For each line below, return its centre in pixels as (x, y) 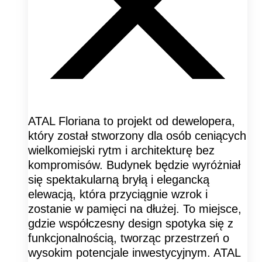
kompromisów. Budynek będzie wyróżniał (134, 165)
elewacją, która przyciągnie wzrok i (118, 194)
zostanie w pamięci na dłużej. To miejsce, (135, 208)
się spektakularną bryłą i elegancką (119, 179)
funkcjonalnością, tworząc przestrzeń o (129, 238)
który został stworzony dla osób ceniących (137, 135)
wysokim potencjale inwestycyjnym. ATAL (134, 252)
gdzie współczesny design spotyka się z (131, 223)
